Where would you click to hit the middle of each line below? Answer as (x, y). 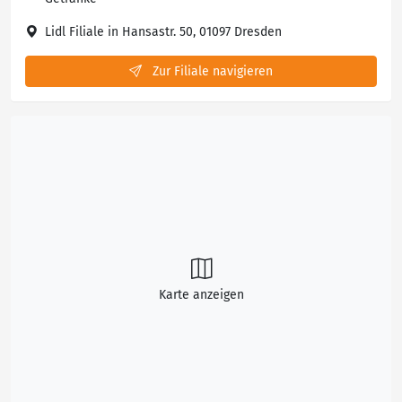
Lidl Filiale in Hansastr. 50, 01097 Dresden (163, 32)
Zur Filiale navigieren (211, 71)
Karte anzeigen (201, 295)
